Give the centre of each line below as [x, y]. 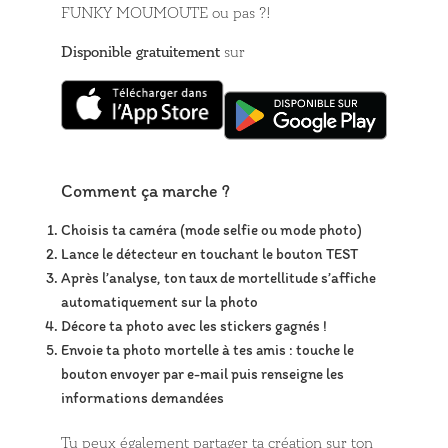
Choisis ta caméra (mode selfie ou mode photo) [212, 229]
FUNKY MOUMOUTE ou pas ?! [166, 13]
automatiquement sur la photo [160, 301]
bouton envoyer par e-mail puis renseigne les [203, 373]
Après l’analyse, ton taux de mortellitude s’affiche [219, 277]
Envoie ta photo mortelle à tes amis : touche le [208, 349]
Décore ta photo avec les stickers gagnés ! [194, 325]
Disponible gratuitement [141, 52]
